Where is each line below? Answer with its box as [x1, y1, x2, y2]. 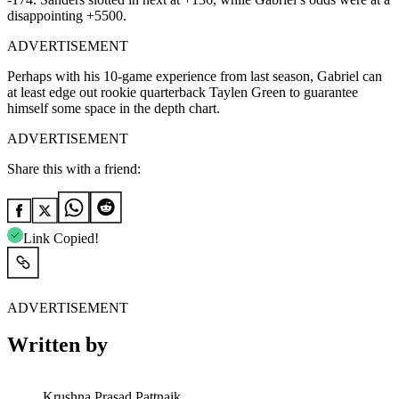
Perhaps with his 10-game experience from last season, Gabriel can [7, 68, 382, 84]
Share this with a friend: [7, 160, 141, 176]
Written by [7, 333, 108, 357]
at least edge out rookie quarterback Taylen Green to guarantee [7, 84, 358, 100]
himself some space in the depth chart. [7, 100, 220, 116]
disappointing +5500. [7, 7, 130, 23]
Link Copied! [23, 230, 99, 246]
